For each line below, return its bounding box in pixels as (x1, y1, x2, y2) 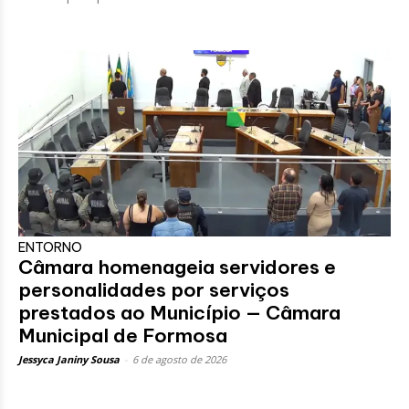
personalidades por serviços (18, 277, 289, 302)
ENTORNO (18, 238, 82, 256)
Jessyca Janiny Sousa (18, 351, 120, 366)
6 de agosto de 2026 (132, 351, 226, 366)
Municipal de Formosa (18, 322, 227, 348)
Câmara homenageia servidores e (18, 254, 336, 279)
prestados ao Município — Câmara (18, 299, 341, 325)
